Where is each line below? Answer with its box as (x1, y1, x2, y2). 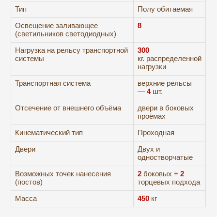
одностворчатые (138, 154, 193, 162)
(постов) (15, 178, 43, 186)
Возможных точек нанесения (15, 170, 111, 178)
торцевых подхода (138, 178, 201, 186)
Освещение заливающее (15, 22, 98, 30)
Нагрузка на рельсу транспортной (15, 46, 128, 55)
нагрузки (138, 63, 167, 71)
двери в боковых (138, 104, 194, 112)
